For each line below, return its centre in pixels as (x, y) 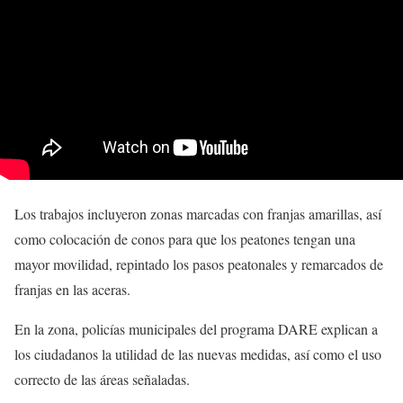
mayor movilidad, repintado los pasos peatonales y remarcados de (199, 264)
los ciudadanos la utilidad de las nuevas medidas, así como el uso (198, 354)
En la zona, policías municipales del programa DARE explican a (196, 329)
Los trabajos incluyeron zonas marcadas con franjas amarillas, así (198, 214)
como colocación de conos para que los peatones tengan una (185, 239)
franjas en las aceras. (72, 290)
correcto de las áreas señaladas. (102, 380)
